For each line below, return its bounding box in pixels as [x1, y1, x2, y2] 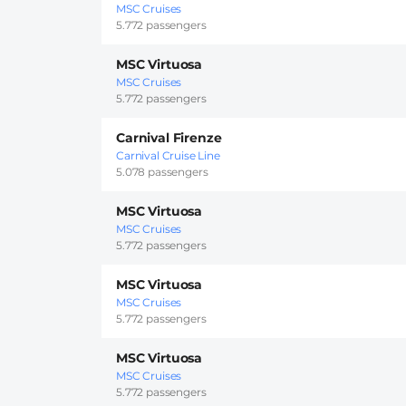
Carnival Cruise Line [116, 149, 220, 163]
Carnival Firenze [116, 130, 222, 147]
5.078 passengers [116, 165, 208, 179]
